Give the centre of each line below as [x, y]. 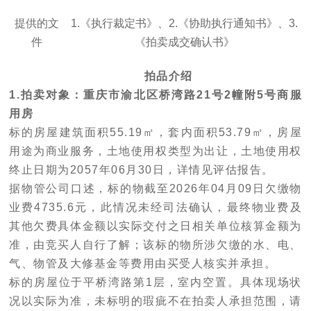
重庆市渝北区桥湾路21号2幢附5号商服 [193, 95]
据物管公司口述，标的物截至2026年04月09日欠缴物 [155, 189]
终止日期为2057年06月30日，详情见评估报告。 [142, 170]
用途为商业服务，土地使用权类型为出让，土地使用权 [155, 151]
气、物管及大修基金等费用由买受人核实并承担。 [143, 264]
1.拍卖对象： [47, 95]
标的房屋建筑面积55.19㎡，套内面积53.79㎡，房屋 [155, 133]
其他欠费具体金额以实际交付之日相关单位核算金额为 [155, 226]
